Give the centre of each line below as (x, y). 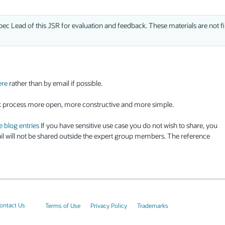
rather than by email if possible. (55, 83)
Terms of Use (63, 205)
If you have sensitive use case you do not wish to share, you (128, 125)
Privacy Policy (108, 205)
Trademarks (152, 205)
